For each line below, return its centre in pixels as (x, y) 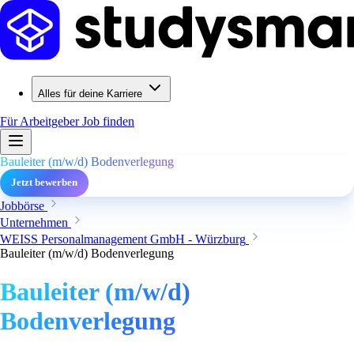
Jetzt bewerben (44, 183)
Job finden (108, 121)
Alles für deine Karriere (90, 94)
